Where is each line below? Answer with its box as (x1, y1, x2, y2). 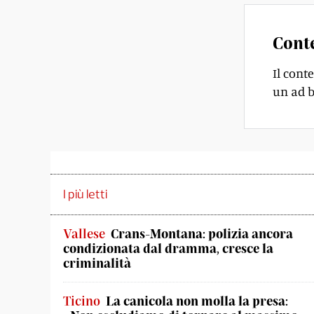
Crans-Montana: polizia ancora (111, 226, 293, 241)
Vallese (63, 226, 105, 241)
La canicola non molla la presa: (106, 293, 288, 308)
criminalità (63, 255, 131, 271)
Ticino (63, 293, 100, 308)
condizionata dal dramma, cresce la (63, 240, 273, 256)
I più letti (63, 186, 107, 202)
